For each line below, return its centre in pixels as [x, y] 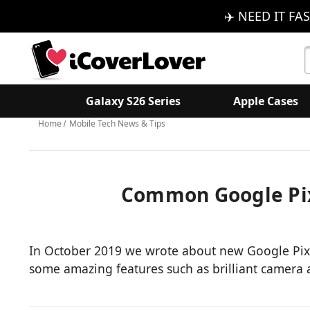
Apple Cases [266, 101]
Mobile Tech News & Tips [118, 124]
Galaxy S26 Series [133, 101]
